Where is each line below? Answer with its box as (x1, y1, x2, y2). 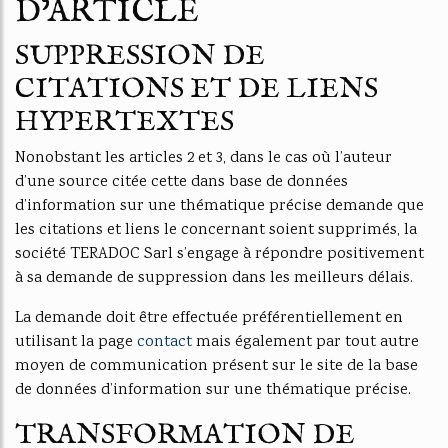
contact (137, 331, 192, 354)
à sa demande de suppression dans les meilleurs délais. (15, 267, 413, 290)
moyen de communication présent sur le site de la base (15, 355, 418, 378)
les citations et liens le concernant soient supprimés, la (15, 219, 417, 242)
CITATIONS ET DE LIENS (15, 72, 378, 107)
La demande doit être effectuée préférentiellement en (15, 307, 403, 330)
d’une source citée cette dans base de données (15, 171, 348, 194)
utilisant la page (15, 331, 137, 354)
